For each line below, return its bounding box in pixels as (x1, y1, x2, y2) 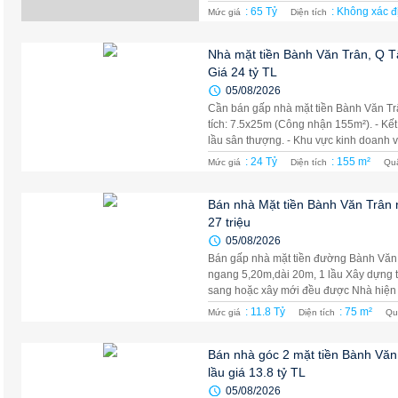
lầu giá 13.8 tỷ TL (208, 365, 306, 379)
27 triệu (208, 215, 251, 229)
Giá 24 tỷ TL (208, 65, 277, 79)
